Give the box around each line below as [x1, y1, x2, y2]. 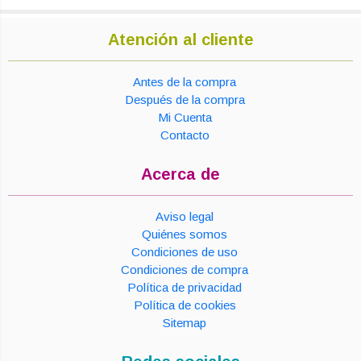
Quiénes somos [142, 226, 227, 241]
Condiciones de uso [131, 244, 238, 259]
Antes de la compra [133, 74, 236, 89]
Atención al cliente [107, 30, 254, 48]
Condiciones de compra [121, 262, 248, 276]
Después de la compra [124, 92, 245, 106]
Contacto [160, 127, 210, 142]
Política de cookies [133, 297, 236, 312]
